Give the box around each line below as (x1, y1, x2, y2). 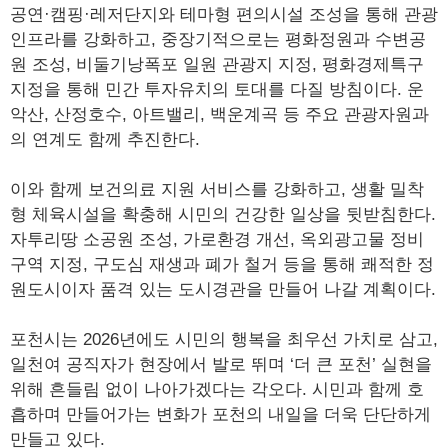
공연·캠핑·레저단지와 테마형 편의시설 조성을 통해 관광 (10, 5, 438, 24)
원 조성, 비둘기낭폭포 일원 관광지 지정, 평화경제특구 (10, 55, 424, 74)
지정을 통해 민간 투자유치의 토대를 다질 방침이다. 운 (10, 80, 424, 99)
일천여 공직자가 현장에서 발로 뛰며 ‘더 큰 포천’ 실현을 (10, 355, 432, 374)
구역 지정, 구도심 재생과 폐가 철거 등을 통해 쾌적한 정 (10, 255, 434, 274)
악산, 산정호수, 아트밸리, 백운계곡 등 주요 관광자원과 (10, 105, 429, 124)
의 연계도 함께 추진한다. (10, 130, 200, 149)
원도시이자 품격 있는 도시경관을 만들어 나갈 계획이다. (10, 280, 436, 299)
